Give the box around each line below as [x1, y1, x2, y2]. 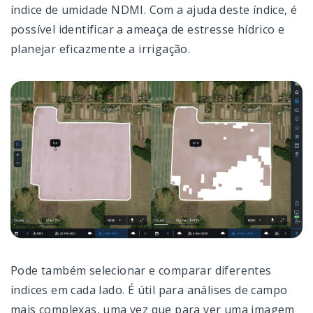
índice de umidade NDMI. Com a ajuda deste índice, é [10, 1, 298, 17]
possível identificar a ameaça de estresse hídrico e [10, 21, 285, 37]
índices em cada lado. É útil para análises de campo [10, 282, 288, 298]
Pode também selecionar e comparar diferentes [10, 263, 272, 279]
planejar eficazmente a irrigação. [10, 41, 191, 57]
